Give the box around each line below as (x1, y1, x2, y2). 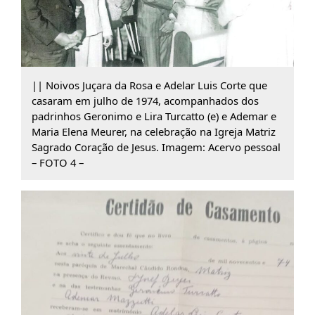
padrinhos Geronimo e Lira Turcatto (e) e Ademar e (31, 108, 276, 123)
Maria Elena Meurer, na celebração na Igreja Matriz (31, 124, 276, 139)
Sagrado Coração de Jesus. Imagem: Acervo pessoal (31, 139, 281, 154)
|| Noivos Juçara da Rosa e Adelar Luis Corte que (31, 77, 267, 92)
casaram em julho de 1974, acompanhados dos (31, 93, 259, 108)
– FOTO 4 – (31, 155, 84, 169)
